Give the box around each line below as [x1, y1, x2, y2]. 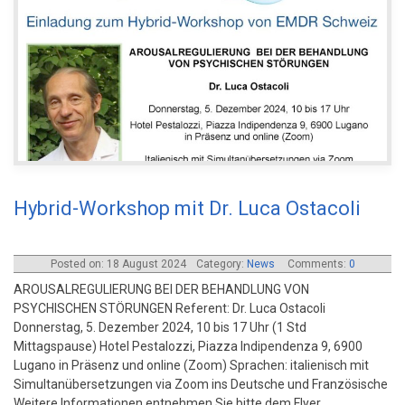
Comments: [284, 257, 349, 270]
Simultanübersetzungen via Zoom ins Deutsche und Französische [14, 376, 388, 391]
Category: [195, 257, 247, 270]
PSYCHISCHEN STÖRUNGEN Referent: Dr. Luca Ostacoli [14, 300, 325, 316]
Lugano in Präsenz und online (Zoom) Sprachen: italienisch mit [14, 357, 369, 372]
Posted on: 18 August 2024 [50, 257, 189, 270]
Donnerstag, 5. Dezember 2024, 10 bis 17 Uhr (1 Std [14, 319, 306, 334]
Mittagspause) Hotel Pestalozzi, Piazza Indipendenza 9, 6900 [14, 338, 363, 353]
